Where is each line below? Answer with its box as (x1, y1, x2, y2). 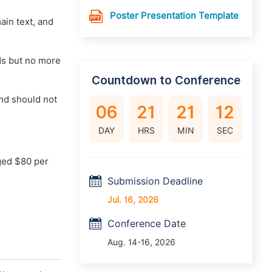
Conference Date (107, 218, 186, 229)
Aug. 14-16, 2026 (107, 237, 175, 247)
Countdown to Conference (92, 73, 240, 87)
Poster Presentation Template (110, 10, 239, 21)
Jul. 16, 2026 (107, 195, 158, 205)
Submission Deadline (107, 175, 203, 187)
